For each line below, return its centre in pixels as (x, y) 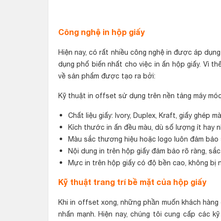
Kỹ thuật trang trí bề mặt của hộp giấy (132, 182)
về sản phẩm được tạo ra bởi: (107, 76)
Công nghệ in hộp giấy (101, 32)
